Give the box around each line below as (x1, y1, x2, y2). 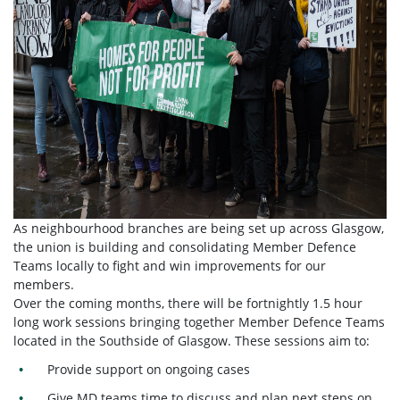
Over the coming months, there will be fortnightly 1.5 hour (13, 295, 362, 312)
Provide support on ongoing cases (47, 361, 254, 379)
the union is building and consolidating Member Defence (13, 238, 356, 256)
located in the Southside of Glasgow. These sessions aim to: (13, 332, 370, 350)
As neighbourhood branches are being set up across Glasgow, (13, 220, 384, 237)
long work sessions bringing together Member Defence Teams (13, 313, 385, 331)
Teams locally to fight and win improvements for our (13, 257, 326, 275)
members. (13, 276, 78, 294)
